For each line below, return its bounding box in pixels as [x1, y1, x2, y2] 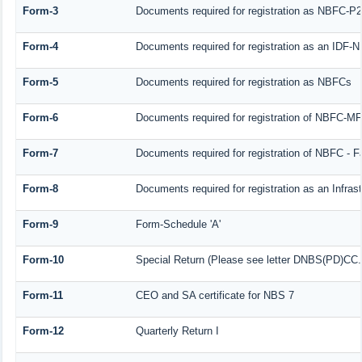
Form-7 [22, 147, 58, 160]
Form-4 [22, 40, 58, 53]
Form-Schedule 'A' [135, 218, 221, 231]
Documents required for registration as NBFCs [135, 76, 351, 89]
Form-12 [22, 325, 64, 338]
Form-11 [22, 289, 63, 302]
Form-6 [22, 112, 58, 124]
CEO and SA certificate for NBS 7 [135, 289, 294, 302]
